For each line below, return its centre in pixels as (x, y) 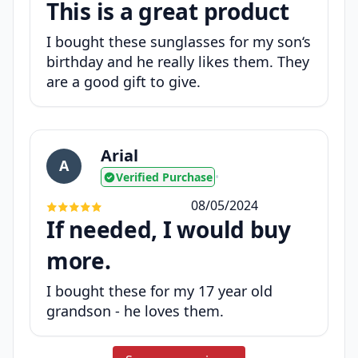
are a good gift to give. (123, 82)
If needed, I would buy (169, 230)
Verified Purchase (164, 177)
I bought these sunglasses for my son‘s (179, 42)
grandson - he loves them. (135, 311)
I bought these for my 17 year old (159, 291)
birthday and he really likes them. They (178, 62)
